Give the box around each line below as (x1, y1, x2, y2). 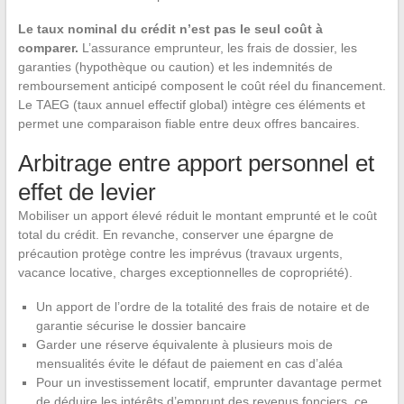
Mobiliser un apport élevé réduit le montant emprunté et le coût (17, 207, 377, 223)
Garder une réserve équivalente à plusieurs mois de (35, 336, 333, 352)
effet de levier (17, 178, 156, 206)
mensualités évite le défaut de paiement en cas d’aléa (35, 355, 343, 371)
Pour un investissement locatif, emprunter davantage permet (35, 374, 381, 390)
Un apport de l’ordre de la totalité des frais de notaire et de (35, 298, 370, 314)
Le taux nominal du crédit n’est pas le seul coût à (17, 21, 323, 36)
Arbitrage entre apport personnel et (17, 149, 374, 177)
